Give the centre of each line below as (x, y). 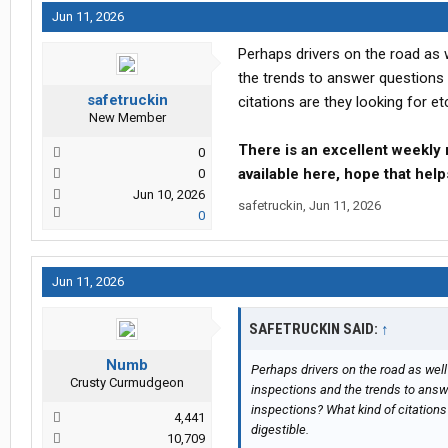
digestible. (280, 430)
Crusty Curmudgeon (127, 383)
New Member (127, 118)
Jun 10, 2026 (169, 195)
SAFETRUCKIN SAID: (315, 329)
